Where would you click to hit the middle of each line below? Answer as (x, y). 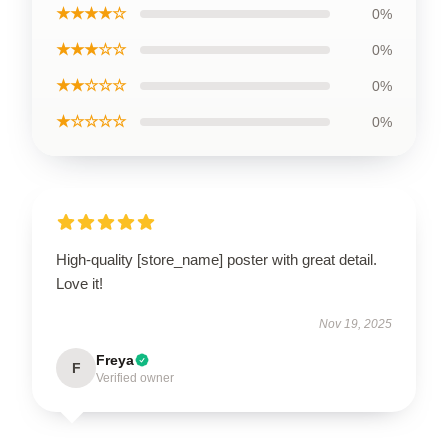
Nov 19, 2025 (355, 323)
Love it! (79, 283)
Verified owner (135, 377)
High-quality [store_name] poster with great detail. (216, 259)
